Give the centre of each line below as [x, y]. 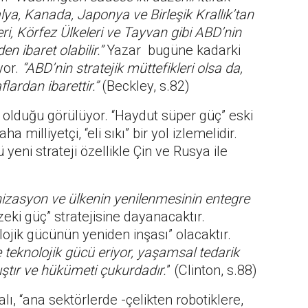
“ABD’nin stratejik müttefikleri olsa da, [132, 68]
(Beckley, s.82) [144, 86]
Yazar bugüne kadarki [172, 51]
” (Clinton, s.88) [213, 271]
